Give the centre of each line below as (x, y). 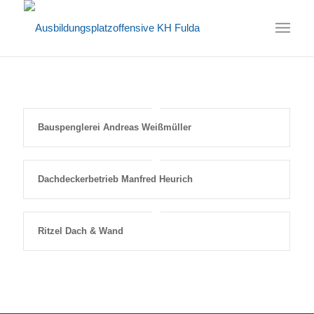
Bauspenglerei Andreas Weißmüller (114, 127)
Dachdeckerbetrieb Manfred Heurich (115, 179)
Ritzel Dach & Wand (80, 231)
